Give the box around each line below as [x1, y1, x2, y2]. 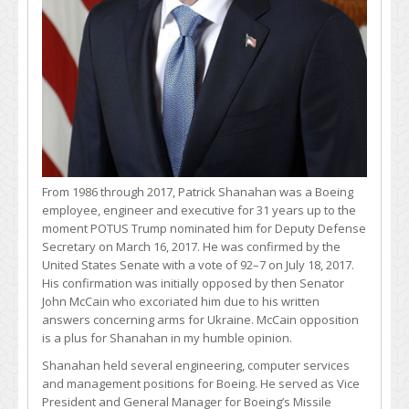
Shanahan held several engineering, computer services [42, 357, 350, 374]
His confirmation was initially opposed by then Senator [42, 275, 344, 292]
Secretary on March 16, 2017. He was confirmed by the [42, 238, 341, 256]
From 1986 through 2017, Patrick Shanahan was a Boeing [42, 184, 353, 201]
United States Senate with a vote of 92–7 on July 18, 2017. [42, 257, 354, 274]
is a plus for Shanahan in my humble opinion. [42, 330, 292, 347]
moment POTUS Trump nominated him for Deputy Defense [42, 220, 366, 237]
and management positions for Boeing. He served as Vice [42, 375, 360, 393]
